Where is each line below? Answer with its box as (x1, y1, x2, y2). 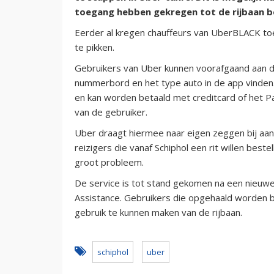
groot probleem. (75, 155, 144, 168)
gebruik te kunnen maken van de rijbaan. (75, 206, 242, 218)
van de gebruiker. (75, 105, 147, 118)
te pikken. (75, 40, 114, 53)
